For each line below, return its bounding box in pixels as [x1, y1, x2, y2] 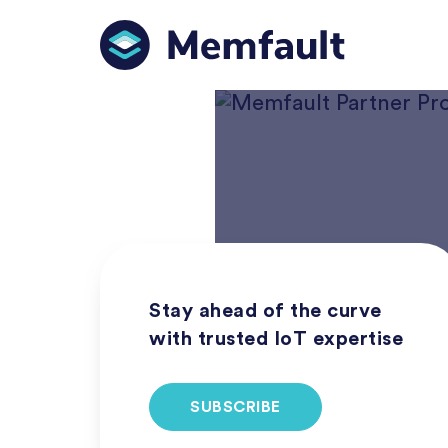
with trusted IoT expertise [149, 329, 403, 349]
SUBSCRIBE [190, 399, 281, 415]
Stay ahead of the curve [149, 301, 382, 321]
